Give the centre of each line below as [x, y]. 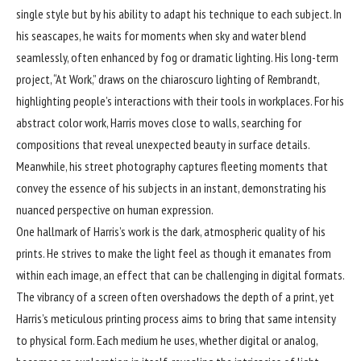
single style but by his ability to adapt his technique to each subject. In [179, 14]
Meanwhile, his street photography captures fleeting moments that [172, 166]
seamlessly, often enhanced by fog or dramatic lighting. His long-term [177, 58]
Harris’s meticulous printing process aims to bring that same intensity [176, 319]
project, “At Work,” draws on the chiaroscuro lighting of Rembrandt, [168, 79]
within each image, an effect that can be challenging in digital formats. [180, 275]
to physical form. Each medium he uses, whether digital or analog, [167, 340]
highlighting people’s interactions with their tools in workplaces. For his [180, 101]
